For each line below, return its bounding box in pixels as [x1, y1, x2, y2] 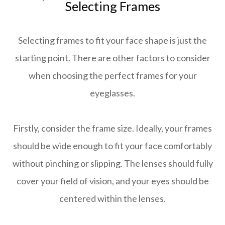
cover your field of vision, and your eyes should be [16, 175, 209, 187]
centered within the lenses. [59, 193, 166, 204]
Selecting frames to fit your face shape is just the [18, 35, 207, 46]
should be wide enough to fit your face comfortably [13, 140, 212, 152]
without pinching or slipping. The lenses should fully [12, 158, 213, 169]
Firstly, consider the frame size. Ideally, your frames [13, 123, 212, 134]
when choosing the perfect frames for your [28, 70, 197, 81]
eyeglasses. [90, 87, 135, 99]
